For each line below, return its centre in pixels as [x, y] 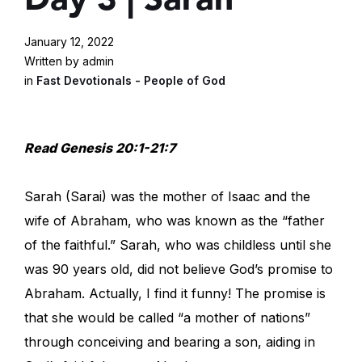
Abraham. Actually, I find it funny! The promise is [175, 294]
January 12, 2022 [69, 42]
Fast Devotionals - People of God [131, 81]
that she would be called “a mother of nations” [167, 318]
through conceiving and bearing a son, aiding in [170, 342]
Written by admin [69, 61]
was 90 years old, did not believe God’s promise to [179, 269]
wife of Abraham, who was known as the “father [175, 221]
